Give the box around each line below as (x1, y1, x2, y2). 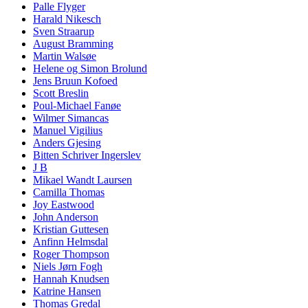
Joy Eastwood (33, 199, 94, 211)
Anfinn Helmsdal (33, 236, 108, 248)
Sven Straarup (33, 25, 94, 38)
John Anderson (33, 211, 98, 223)
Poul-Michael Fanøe (33, 100, 121, 112)
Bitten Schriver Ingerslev (33, 149, 141, 162)
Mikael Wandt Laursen (33, 174, 132, 186)
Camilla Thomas (33, 186, 104, 199)
